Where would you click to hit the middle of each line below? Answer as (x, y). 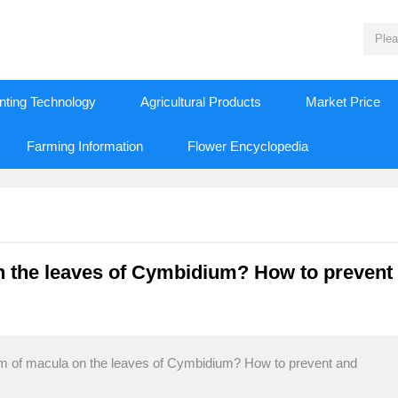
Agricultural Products (201, 102)
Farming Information (85, 146)
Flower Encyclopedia (248, 146)
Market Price (343, 102)
